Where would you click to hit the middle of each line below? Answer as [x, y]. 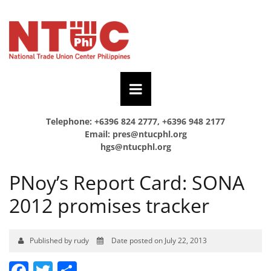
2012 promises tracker [109, 205]
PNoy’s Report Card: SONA [127, 182]
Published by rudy [60, 240]
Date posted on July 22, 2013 [158, 240]
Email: [98, 134]
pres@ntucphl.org [149, 134]
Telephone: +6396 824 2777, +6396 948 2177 [135, 121]
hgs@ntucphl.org [135, 146]
